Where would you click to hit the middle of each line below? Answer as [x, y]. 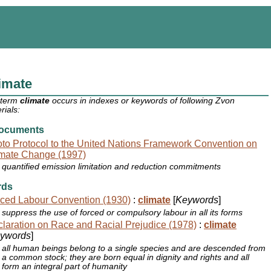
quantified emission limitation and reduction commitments [112, 167]
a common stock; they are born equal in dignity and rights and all [126, 257]
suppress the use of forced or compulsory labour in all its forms [122, 212]
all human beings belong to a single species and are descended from [134, 248]
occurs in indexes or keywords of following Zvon [142, 101]
